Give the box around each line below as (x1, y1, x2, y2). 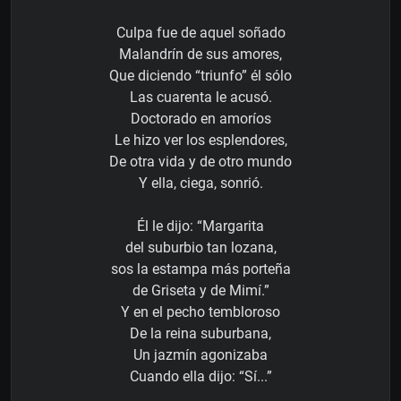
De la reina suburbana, (130, 325, 271, 343)
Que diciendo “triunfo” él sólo (109, 67, 292, 85)
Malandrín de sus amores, (119, 46, 282, 64)
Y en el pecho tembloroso (121, 303, 280, 321)
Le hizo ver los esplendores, (114, 132, 287, 149)
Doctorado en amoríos (130, 110, 271, 128)
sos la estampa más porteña (110, 260, 291, 278)
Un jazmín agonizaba (133, 346, 268, 364)
